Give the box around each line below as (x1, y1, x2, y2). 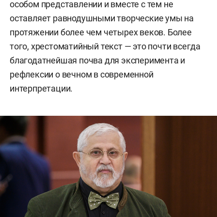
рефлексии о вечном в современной (10, 69, 154, 79)
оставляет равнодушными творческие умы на (10, 13, 194, 23)
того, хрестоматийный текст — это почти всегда (10, 41, 201, 51)
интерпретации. (10, 83, 73, 93)
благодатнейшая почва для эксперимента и (10, 55, 186, 65)
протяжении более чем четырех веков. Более (10, 27, 192, 37)
